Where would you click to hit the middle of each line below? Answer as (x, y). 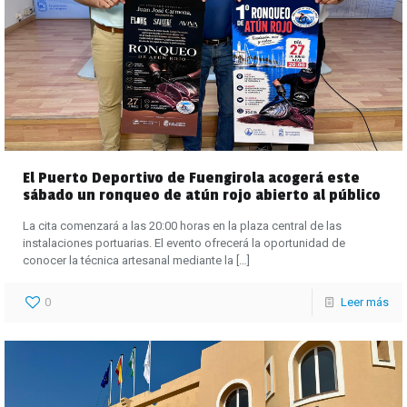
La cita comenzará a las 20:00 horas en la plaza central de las (182, 226)
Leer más (365, 303)
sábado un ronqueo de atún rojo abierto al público (202, 195)
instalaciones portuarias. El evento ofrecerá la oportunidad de (184, 243)
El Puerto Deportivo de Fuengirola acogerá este (191, 178)
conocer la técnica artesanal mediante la (128, 261)
